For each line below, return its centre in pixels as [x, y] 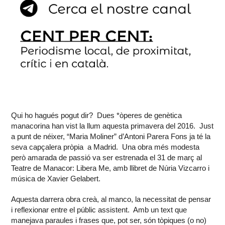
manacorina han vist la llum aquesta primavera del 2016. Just [113, 126]
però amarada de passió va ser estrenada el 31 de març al [107, 158]
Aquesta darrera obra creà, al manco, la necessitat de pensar [111, 199]
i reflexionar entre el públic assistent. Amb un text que [99, 210]
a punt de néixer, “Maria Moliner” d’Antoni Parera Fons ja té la [111, 137]
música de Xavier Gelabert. [56, 179]
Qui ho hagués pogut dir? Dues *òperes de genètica [97, 116]
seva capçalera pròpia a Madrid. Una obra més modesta [105, 147]
